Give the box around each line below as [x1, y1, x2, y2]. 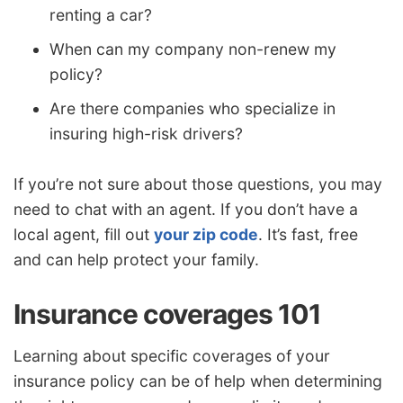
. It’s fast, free [258, 224, 358, 244]
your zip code [154, 224, 258, 244]
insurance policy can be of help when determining [13, 372, 382, 391]
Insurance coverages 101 [13, 297, 321, 330]
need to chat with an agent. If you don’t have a [13, 199, 358, 219]
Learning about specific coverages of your [13, 346, 330, 366]
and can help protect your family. [13, 249, 259, 269]
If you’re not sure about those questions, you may [13, 174, 382, 193]
